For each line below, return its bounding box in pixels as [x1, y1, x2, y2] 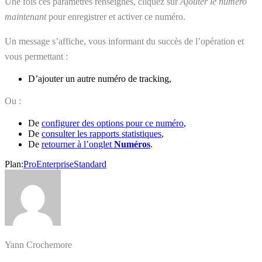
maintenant [5, 11, 46, 22]
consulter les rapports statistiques [42, 128, 161, 139]
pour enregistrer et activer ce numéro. [46, 11, 185, 22]
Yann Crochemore [5, 239, 72, 250]
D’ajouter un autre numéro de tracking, [28, 73, 171, 84]
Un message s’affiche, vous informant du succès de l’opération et [5, 36, 244, 46]
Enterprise [36, 158, 74, 169]
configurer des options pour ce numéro [42, 118, 184, 128]
